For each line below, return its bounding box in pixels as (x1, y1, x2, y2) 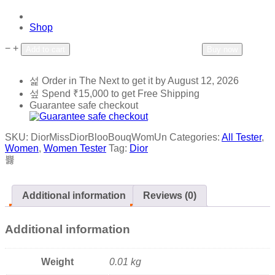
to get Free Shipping (109, 88, 199, 99)
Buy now (207, 44, 238, 54)
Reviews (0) (143, 190, 196, 201)
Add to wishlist (70, 42, 133, 53)
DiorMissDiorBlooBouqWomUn (31, 131, 167, 142)
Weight (41, 256, 74, 267)
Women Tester (44, 142, 106, 153)
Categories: (169, 131, 222, 142)
